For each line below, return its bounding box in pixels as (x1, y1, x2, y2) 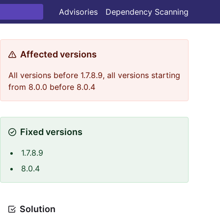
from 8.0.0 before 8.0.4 (8, 82, 95, 92)
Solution (20, 204, 55, 214)
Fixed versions (20, 127, 82, 137)
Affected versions (20, 49, 97, 59)
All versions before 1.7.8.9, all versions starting (8, 70, 180, 80)
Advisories (59, 7, 98, 17)
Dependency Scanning (106, 7, 189, 17)
